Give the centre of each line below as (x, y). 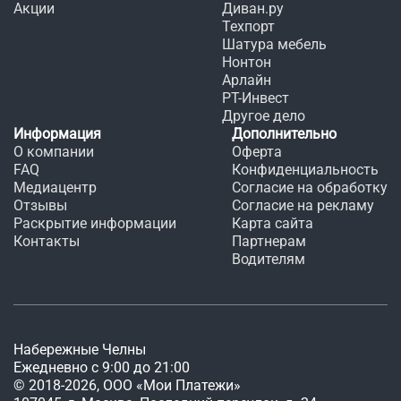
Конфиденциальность (305, 170)
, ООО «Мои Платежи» (169, 385)
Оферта (257, 152)
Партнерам (269, 241)
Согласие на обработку (310, 188)
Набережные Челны (80, 350)
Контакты (47, 241)
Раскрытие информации (95, 223)
